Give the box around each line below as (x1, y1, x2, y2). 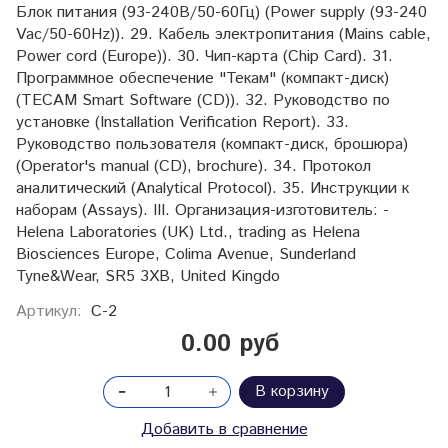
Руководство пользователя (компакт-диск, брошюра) (16, 133, 408, 157)
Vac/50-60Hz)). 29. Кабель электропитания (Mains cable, (16, 23, 431, 47)
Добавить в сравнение (140, 418, 308, 442)
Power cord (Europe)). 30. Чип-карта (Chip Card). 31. (16, 45, 393, 69)
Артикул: (16, 300, 82, 324)
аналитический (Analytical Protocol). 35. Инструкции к (16, 177, 409, 201)
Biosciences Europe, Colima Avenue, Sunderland (16, 243, 356, 267)
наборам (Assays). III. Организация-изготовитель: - (16, 199, 389, 223)
